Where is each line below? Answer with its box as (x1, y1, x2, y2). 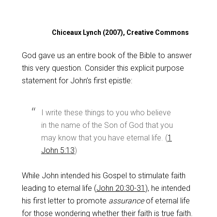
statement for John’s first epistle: (21, 76, 132, 85)
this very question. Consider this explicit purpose (21, 63, 184, 73)
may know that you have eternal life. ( (41, 133, 168, 142)
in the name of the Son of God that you (41, 121, 173, 130)
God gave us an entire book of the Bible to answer (21, 51, 192, 60)
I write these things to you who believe (41, 108, 171, 117)
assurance (108, 196, 144, 205)
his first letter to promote (21, 196, 108, 205)
